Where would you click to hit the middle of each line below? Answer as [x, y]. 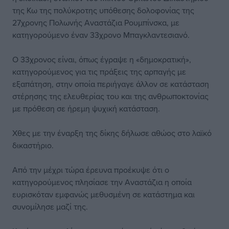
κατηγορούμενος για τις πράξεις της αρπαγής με [99, 72]
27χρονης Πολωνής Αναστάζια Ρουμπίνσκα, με [96, 22]
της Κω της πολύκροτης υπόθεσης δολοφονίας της [103, 10]
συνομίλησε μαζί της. [50, 207]
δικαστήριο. [33, 145]
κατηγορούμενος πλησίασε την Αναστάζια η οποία [102, 182]
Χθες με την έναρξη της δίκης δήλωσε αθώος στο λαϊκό [112, 133]
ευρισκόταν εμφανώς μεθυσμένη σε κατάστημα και [104, 194]
